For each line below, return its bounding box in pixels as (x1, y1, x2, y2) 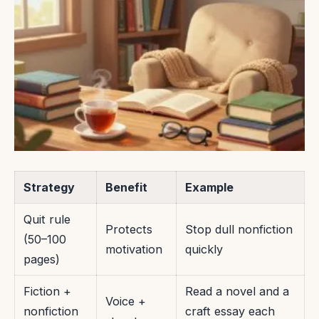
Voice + (105, 294, 146, 309)
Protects (105, 222, 152, 237)
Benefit (105, 180, 147, 195)
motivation (105, 242, 162, 257)
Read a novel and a (185, 284, 289, 299)
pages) (23, 252, 60, 267)
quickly (185, 242, 223, 257)
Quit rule (23, 212, 70, 227)
